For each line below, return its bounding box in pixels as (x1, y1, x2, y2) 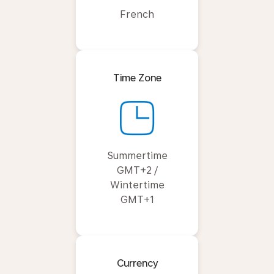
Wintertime (109, 179, 165, 191)
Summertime (106, 149, 168, 161)
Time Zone (113, 72, 161, 84)
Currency (116, 257, 158, 269)
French (120, 8, 154, 20)
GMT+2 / (116, 164, 158, 176)
